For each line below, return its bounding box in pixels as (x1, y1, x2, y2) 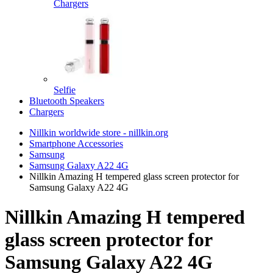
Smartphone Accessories (29, 138, 123, 149)
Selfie (54, 85, 76, 95)
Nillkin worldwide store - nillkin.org (29, 127, 168, 138)
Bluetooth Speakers (29, 96, 104, 106)
